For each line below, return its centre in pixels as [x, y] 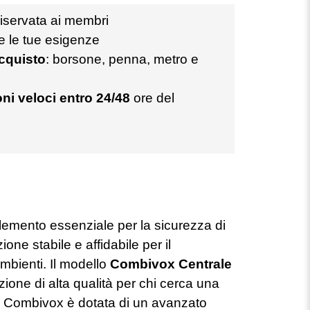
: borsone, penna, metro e [122, 59]
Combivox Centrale [171, 264]
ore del [152, 98]
